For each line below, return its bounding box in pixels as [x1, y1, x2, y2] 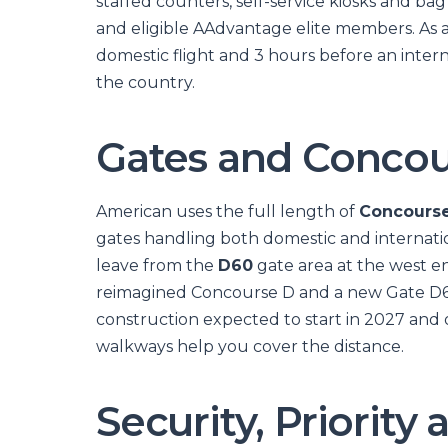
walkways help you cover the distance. [96, 337, 404, 356]
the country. [96, 73, 195, 92]
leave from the [96, 256, 218, 275]
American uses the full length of [96, 202, 359, 221]
